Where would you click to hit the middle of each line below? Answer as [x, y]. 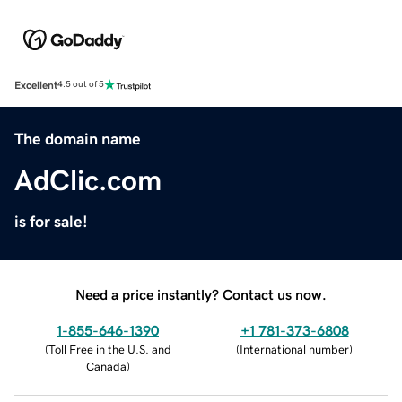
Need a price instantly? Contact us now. [201, 294]
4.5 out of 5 [81, 85]
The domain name [78, 139]
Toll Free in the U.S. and [109, 349]
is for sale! [51, 221]
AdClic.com [88, 180]
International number [294, 349]
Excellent [36, 85]
